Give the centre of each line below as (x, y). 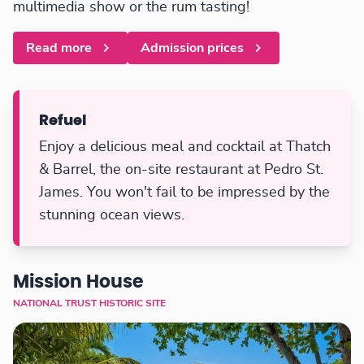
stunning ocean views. (112, 216)
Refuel (63, 121)
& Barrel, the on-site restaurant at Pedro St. (181, 170)
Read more (59, 48)
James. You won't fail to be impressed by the (184, 193)
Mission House (78, 283)
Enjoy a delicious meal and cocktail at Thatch (185, 147)
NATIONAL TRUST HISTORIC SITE (89, 303)
